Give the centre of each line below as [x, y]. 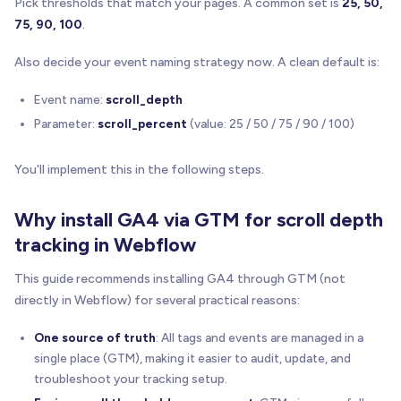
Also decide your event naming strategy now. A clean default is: [197, 62]
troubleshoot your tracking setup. [131, 378]
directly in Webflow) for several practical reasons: [157, 300]
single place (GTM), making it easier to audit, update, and [192, 358]
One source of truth [95, 337]
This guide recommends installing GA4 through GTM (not [180, 278]
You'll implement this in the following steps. [139, 169]
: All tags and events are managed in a [260, 337]
